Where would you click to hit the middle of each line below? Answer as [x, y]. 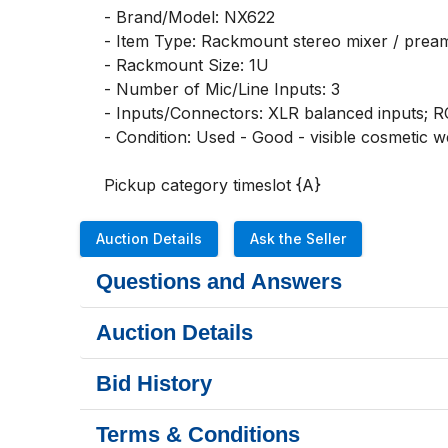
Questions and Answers [219, 281]
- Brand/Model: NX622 [189, 17]
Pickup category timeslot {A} [212, 185]
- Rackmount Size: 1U [186, 65]
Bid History [154, 383]
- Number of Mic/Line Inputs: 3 [222, 89]
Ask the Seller [298, 238]
